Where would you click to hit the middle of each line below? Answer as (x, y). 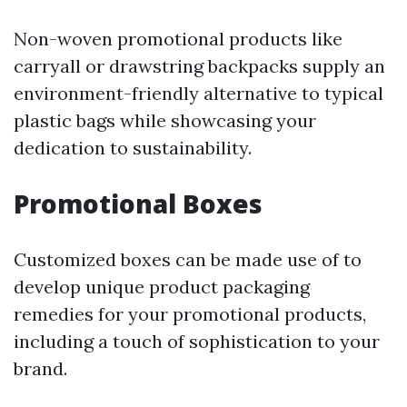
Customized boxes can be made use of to (188, 260)
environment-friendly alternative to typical (199, 94)
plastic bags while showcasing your (165, 121)
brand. (40, 369)
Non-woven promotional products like (178, 39)
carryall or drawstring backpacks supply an (199, 66)
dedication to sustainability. (133, 148)
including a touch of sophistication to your (197, 342)
